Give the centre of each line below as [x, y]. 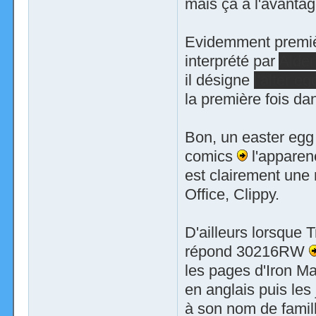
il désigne [219, 80]
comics [211, 157]
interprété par [231, 61]
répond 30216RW [247, 252]
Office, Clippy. [232, 195]
